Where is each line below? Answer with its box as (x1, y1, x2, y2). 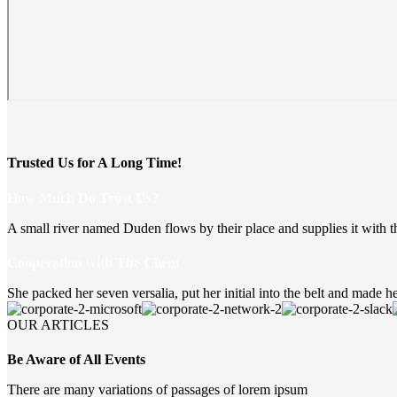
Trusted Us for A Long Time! (7, 155, 182, 171)
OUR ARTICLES (7, 316, 109, 332)
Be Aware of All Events (7, 352, 145, 368)
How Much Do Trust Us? (7, 190, 159, 206)
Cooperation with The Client (7, 254, 180, 270)
